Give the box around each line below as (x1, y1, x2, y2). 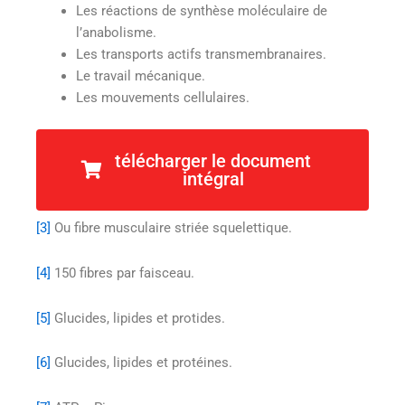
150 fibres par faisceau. (51, 264, 194, 281)
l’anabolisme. (75, 24, 156, 41)
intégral (182, 168, 244, 191)
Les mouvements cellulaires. (75, 89, 250, 106)
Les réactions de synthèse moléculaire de (75, 2, 327, 19)
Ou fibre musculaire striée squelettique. (51, 220, 292, 237)
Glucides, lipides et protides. (51, 309, 225, 326)
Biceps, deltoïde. (51, 130, 154, 147)
